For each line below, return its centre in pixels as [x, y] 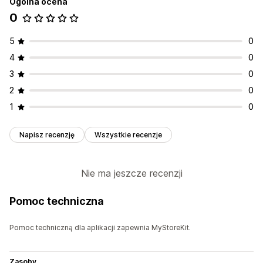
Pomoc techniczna [57, 201]
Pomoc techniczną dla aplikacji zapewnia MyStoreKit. [100, 228]
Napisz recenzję [47, 135]
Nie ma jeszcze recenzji [131, 173]
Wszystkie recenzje [128, 135]
